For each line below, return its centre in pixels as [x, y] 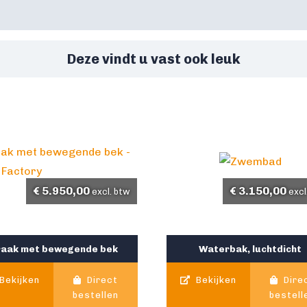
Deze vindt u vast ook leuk [153, 59]
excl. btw [111, 192]
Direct [101, 280]
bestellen [95, 295]
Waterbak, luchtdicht [250, 249]
